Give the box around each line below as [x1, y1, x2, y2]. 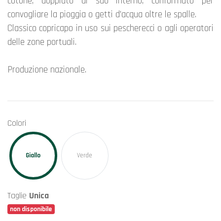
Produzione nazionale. [7, 64, 86, 76]
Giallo [26, 151, 41, 160]
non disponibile [10, 205, 52, 214]
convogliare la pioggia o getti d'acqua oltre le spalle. [7, 8, 196, 21]
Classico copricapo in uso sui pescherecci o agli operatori [7, 22, 214, 35]
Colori [7, 118, 26, 129]
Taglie [7, 190, 29, 201]
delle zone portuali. [7, 36, 76, 48]
